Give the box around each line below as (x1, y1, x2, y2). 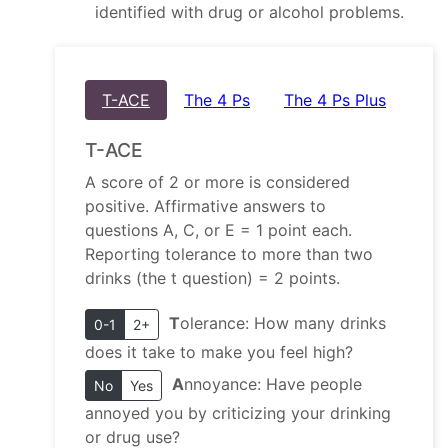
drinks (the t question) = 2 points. (85, 268, 340, 289)
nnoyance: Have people (184, 374, 362, 395)
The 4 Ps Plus (284, 90, 386, 111)
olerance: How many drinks (180, 313, 386, 334)
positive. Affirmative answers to (85, 196, 326, 217)
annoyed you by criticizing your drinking (85, 403, 391, 424)
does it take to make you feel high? (85, 342, 353, 363)
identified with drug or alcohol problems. (95, 2, 404, 23)
